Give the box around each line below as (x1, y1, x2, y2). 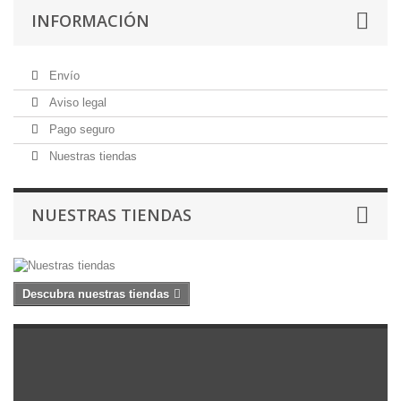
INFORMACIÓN (31, 10, 149, 31)
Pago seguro (46, 123, 115, 136)
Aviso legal (46, 96, 107, 109)
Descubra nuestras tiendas (22, 287, 169, 301)
